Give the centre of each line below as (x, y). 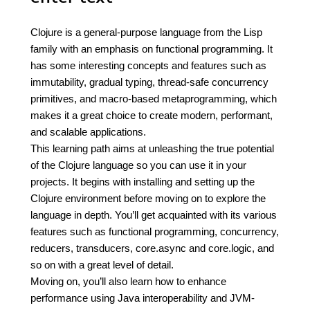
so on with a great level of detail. (102, 265)
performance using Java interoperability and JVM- (143, 298)
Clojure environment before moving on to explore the (148, 198)
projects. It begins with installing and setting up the (143, 182)
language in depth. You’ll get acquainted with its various (154, 215)
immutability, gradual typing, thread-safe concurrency (149, 82)
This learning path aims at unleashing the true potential (152, 148)
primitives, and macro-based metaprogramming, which (154, 99)
